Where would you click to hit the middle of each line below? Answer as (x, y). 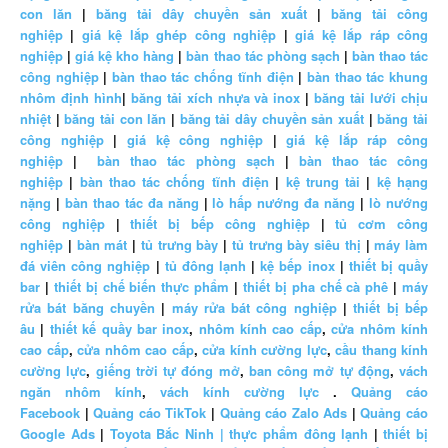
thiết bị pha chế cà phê (315, 287)
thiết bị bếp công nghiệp (220, 224)
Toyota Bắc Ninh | (166, 434)
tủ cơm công (382, 224)
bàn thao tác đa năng (131, 203)
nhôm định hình (71, 98)
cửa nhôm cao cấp (135, 350)
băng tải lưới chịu (371, 98)
